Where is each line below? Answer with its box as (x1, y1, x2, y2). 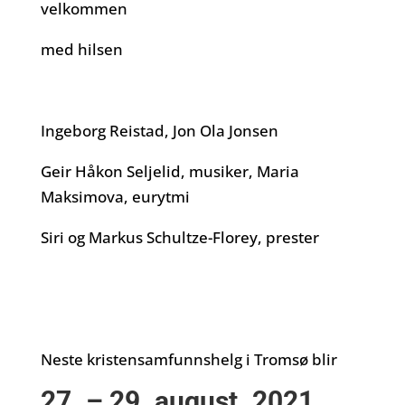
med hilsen (40, 39, 127, 60)
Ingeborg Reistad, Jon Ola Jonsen (40, 120, 278, 141)
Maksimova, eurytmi (40, 186, 190, 207)
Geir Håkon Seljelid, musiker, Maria (40, 161, 299, 182)
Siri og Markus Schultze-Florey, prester (40, 227, 323, 248)
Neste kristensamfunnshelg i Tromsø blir (40, 349, 341, 370)
